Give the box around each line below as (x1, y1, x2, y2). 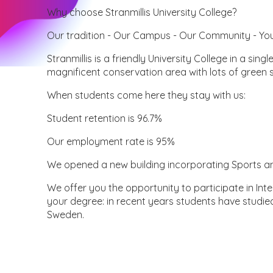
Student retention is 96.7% (47, 112, 163, 125)
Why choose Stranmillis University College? (47, 6, 237, 19)
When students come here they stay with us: (47, 89, 246, 102)
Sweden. (47, 208, 85, 221)
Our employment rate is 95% (47, 135, 175, 148)
